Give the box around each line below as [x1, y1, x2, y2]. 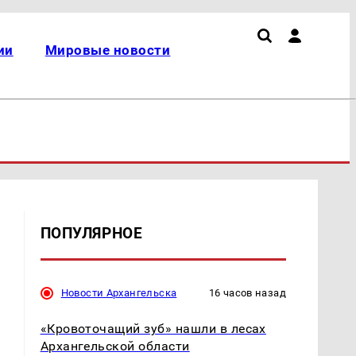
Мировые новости [44, 42, 171, 58]
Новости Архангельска [60, 286, 177, 299]
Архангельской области [40, 338, 190, 354]
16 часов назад [208, 286, 286, 299]
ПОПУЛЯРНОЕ [40, 223, 143, 242]
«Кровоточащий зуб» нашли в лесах [40, 320, 266, 336]
